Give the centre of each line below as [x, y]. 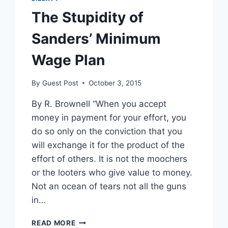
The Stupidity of [88, 18]
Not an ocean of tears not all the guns [109, 186]
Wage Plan [68, 60]
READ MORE [54, 223]
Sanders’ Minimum [96, 39]
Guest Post [60, 83]
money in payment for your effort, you [109, 117]
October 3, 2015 [115, 83]
